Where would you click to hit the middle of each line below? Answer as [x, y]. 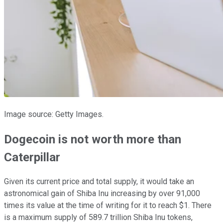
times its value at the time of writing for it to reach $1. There [108, 206]
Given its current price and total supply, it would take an [99, 182]
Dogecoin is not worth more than [93, 139]
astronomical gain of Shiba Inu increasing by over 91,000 [102, 194]
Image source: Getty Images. [54, 114]
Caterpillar [32, 157]
